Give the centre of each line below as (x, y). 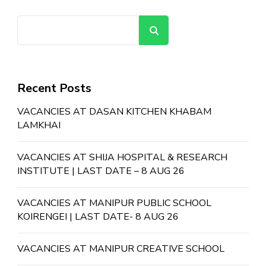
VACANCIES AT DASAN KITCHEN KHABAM (114, 111)
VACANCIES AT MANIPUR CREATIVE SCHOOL (121, 248)
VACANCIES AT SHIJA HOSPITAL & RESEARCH (122, 157)
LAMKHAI (39, 125)
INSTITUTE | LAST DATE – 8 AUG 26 (101, 171)
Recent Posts (54, 88)
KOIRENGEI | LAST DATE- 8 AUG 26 (98, 216)
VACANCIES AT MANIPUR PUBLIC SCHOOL (114, 203)
